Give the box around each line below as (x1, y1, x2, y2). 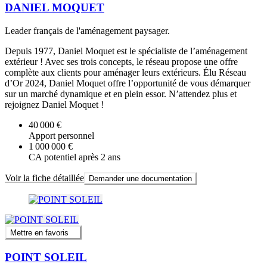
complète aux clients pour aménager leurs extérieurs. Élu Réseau (5, 67, 246, 78)
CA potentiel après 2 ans (29, 152, 120, 163)
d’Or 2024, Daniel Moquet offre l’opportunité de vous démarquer (5, 78, 250, 89)
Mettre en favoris (10, 228, 69, 238)
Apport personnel (29, 131, 94, 141)
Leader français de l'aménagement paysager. (5, 26, 170, 36)
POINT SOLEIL (5, 251, 87, 264)
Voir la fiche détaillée (5, 173, 84, 184)
